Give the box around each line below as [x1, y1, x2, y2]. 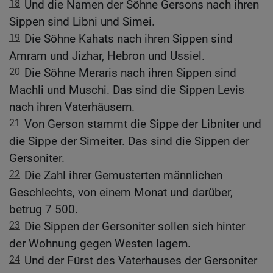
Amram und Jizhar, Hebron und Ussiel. [9, 49, 205, 63]
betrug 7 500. [9, 202, 78, 217]
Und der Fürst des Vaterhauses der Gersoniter [24, 253, 257, 268]
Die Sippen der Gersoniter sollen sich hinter [24, 219, 245, 234]
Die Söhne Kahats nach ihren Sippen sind [24, 32, 233, 46]
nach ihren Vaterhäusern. [9, 100, 135, 115]
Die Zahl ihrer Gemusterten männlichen [24, 168, 222, 183]
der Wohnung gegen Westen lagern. [9, 236, 191, 251]
